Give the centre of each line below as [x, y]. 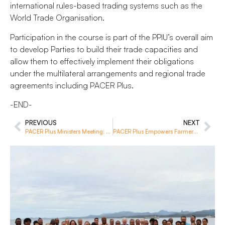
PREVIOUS [41, 122]
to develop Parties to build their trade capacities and [104, 49]
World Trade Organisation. [57, 18]
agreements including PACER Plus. [72, 85]
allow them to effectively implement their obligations [102, 61]
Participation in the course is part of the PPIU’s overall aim [111, 37]
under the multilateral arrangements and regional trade [108, 73]
